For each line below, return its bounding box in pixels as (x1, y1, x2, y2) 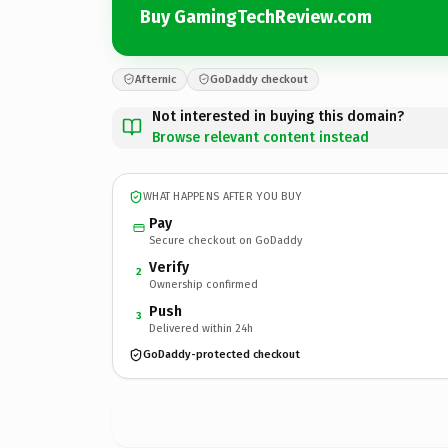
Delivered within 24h (149, 321, 253, 335)
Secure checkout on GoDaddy (149, 233, 302, 247)
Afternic (135, 72, 176, 86)
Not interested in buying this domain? (152, 107, 404, 125)
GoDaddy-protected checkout (143, 348, 300, 361)
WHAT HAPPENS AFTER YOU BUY (143, 190, 302, 203)
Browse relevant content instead (152, 128, 369, 146)
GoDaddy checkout (210, 72, 308, 86)
